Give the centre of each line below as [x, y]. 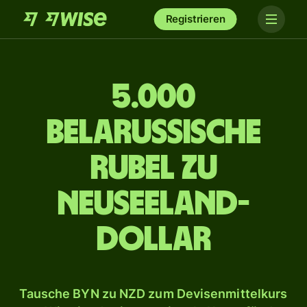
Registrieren [195, 19]
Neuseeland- [153, 204]
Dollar [153, 240]
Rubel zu [153, 169]
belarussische [153, 133]
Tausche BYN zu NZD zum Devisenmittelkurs [153, 294]
